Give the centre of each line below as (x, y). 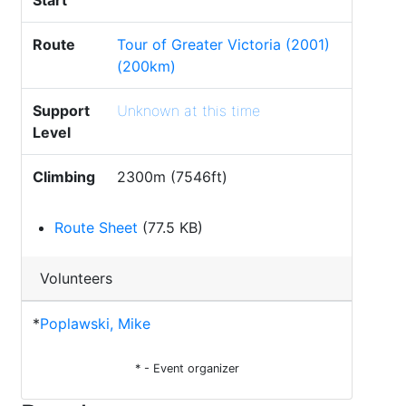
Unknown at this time (188, 111)
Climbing (64, 177)
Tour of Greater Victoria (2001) (223, 44)
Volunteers (76, 278)
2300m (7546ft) (172, 177)
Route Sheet (96, 227)
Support (61, 111)
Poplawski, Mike (95, 324)
